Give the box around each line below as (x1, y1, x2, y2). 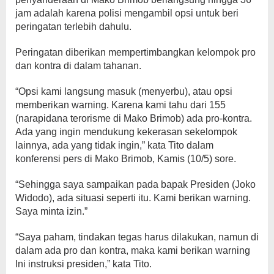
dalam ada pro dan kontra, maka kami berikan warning (15, 245, 250, 256)
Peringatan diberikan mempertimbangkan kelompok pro (15, 47, 256, 57)
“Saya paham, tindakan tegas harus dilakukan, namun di (15, 232, 259, 242)
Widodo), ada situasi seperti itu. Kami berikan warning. (15, 193, 251, 203)
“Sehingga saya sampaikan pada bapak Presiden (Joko (15, 179, 256, 190)
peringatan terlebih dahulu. (15, 21, 131, 32)
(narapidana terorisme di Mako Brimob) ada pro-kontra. (15, 113, 252, 124)
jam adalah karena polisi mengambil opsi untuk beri (15, 8, 239, 18)
